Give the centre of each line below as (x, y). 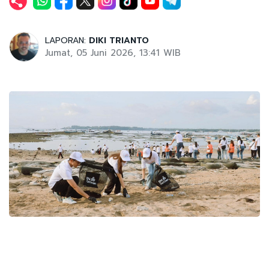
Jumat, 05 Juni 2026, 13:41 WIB (113, 53)
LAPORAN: (67, 41)
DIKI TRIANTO (119, 41)
